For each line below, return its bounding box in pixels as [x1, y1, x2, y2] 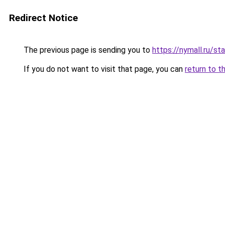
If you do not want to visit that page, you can [22, 64, 185, 74]
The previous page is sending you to [22, 45, 152, 55]
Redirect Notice [9, 12, 78, 24]
